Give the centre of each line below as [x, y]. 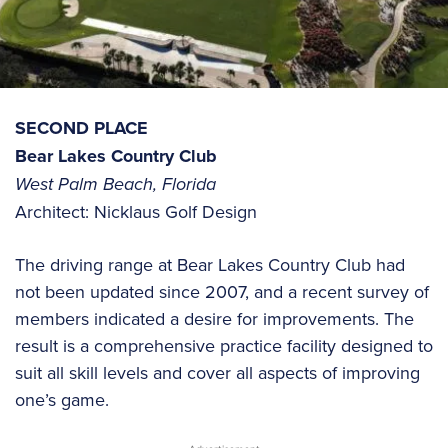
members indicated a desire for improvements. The [214, 318]
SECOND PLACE [81, 127]
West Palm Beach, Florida [115, 183]
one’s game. [62, 399]
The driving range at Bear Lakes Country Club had [210, 264]
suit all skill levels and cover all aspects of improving [217, 372]
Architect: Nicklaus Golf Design [136, 211]
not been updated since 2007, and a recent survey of [222, 291]
